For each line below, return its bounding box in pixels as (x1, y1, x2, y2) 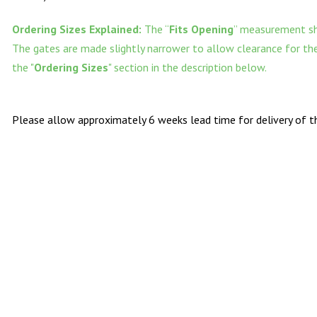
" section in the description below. (108, 60, 267, 75)
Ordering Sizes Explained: (12, 22, 145, 37)
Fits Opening (169, 22, 234, 37)
